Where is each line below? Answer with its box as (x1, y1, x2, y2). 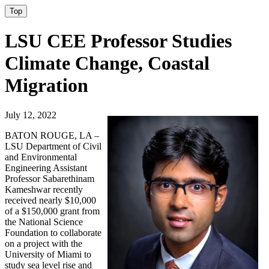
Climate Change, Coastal (5, 52, 210, 74)
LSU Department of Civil (5, 141, 101, 151)
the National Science (5, 216, 83, 227)
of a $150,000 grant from (5, 205, 100, 216)
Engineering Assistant (5, 162, 87, 173)
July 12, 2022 (5, 109, 56, 120)
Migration (5, 74, 88, 97)
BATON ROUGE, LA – (5, 130, 99, 141)
